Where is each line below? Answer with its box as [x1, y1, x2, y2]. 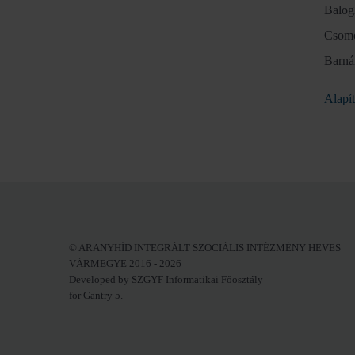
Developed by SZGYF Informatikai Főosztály [69, 273, 263, 285]
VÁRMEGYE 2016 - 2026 [69, 258, 181, 269]
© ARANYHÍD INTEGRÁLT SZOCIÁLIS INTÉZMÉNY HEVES [69, 242, 341, 254]
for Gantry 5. [69, 289, 123, 301]
